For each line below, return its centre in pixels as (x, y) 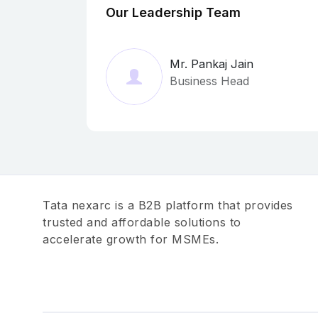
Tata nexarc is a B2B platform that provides (168, 205)
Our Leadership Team (173, 12)
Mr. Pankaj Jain (212, 64)
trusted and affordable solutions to (142, 222)
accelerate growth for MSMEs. (131, 239)
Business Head (209, 81)
